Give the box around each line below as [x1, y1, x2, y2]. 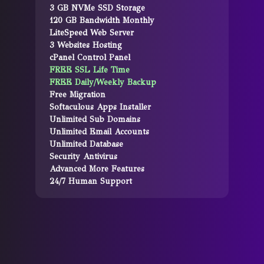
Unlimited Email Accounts [49, 127, 149, 137]
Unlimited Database [49, 139, 123, 150]
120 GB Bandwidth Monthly [49, 15, 154, 26]
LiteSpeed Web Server [49, 28, 134, 38]
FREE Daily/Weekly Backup [49, 77, 156, 88]
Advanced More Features [49, 164, 144, 174]
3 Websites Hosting [49, 40, 122, 51]
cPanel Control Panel [49, 52, 130, 63]
